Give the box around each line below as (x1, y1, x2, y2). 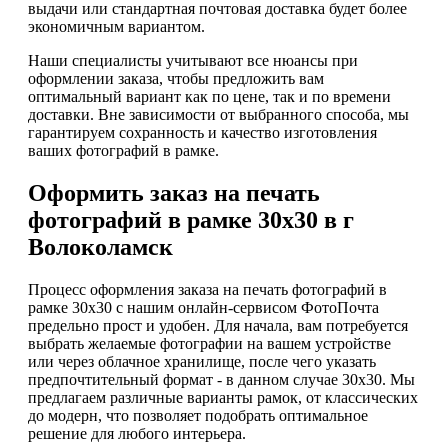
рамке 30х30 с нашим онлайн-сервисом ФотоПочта (28, 298, 379, 316)
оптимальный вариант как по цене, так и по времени (28, 87, 391, 105)
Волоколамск (28, 233, 173, 260)
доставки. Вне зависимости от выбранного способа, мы (28, 105, 409, 123)
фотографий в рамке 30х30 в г (28, 206, 354, 233)
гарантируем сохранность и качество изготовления (28, 123, 377, 141)
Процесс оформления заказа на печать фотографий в (28, 280, 387, 298)
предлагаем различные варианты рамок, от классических (28, 388, 418, 406)
